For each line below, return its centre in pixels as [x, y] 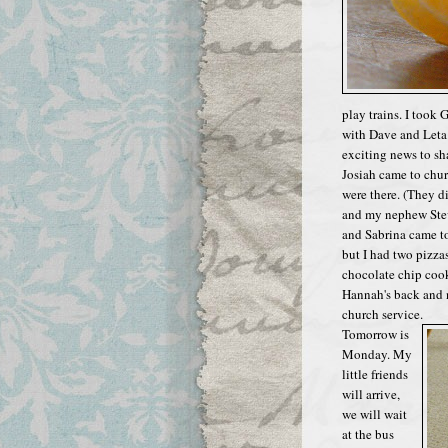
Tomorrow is [375, 333]
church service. [382, 313]
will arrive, [371, 393]
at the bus [368, 433]
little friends [375, 373]
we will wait [374, 413]
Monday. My [377, 353]
